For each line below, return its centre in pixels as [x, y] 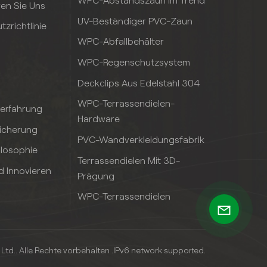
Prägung [96, 176]
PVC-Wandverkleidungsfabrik [141, 140]
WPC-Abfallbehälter [121, 42]
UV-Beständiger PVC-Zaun [135, 21]
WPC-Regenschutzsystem [134, 63]
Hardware [99, 119]
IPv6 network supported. [159, 251]
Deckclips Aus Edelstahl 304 [139, 83]
